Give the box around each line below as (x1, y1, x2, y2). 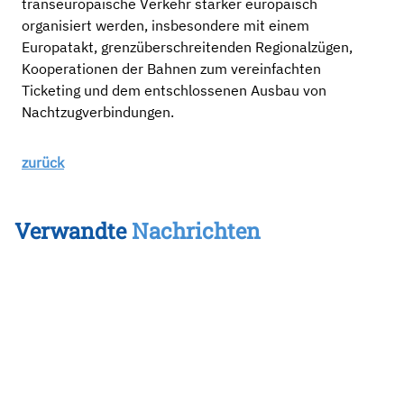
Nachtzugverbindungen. (22, 103, 174, 121)
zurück (22, 153, 64, 171)
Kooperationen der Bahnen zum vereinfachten (22, 60, 321, 78)
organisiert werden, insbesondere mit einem (22, 16, 309, 34)
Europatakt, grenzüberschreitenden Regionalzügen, (22, 38, 353, 56)
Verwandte (14, 216, 132, 245)
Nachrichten (132, 216, 261, 245)
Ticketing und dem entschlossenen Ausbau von (22, 81, 326, 99)
